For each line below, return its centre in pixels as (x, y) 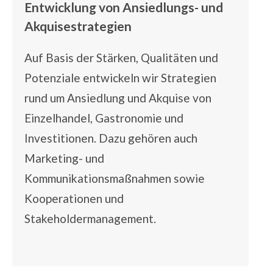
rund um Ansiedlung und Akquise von (118, 98)
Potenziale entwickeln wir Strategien (120, 78)
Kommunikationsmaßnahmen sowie (115, 179)
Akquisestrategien (78, 26)
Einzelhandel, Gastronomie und (104, 118)
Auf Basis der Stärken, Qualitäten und (121, 58)
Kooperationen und (74, 199)
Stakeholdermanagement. (90, 219)
